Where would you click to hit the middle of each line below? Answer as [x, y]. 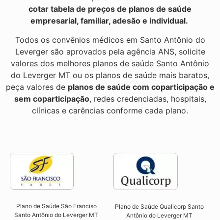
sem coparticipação [52, 98]
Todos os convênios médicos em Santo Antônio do [110, 40]
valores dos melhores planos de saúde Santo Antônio [110, 63]
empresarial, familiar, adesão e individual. [110, 21]
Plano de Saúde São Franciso [56, 206]
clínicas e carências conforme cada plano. [110, 110]
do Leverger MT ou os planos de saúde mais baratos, [110, 75]
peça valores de [37, 87]
